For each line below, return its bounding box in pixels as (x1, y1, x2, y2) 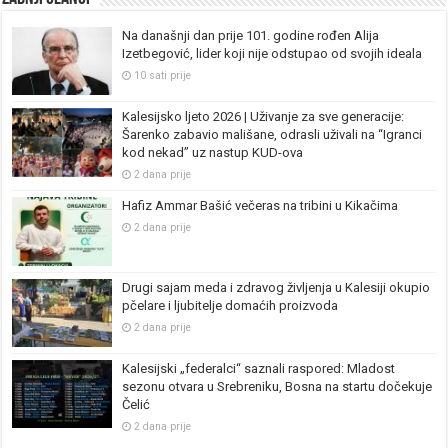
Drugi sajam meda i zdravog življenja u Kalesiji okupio (122, 279, 431, 295)
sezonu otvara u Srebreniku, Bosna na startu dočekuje (122, 378, 433, 394)
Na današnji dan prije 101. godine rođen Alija (122, 28, 380, 44)
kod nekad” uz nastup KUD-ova (122, 145, 304, 161)
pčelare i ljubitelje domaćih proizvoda (122, 297, 339, 313)
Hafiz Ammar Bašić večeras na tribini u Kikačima (122, 198, 399, 214)
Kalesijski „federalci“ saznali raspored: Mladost (122, 360, 396, 376)
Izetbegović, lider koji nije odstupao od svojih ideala (122, 46, 423, 62)
